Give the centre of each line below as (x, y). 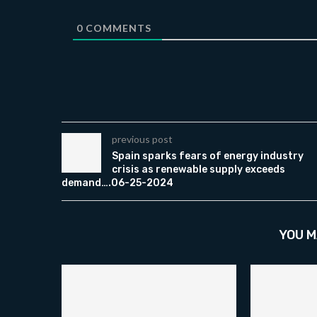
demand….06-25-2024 (117, 183)
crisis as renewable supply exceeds (198, 170)
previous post (142, 139)
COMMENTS (117, 28)
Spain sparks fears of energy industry (208, 156)
